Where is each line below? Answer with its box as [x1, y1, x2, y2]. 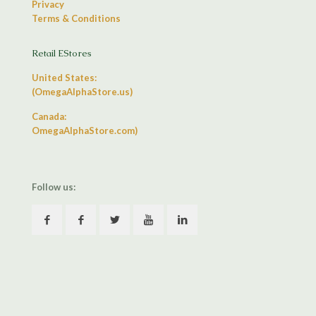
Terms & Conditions [32, 13, 121, 25]
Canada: [32, 111, 66, 123]
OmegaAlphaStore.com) [32, 125, 138, 137]
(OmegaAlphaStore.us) [32, 86, 133, 98]
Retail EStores [32, 47, 92, 60]
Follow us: [32, 181, 75, 193]
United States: [32, 72, 97, 84]
